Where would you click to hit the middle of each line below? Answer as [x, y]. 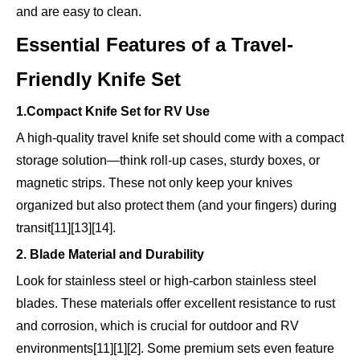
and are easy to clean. [79, 12]
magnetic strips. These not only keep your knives [154, 183]
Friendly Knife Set [98, 80]
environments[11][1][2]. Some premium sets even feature [175, 349]
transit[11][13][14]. [66, 228]
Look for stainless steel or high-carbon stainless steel [166, 281]
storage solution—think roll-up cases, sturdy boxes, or [168, 161]
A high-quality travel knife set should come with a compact [180, 138]
